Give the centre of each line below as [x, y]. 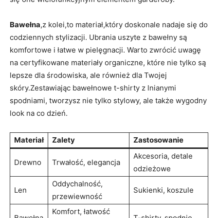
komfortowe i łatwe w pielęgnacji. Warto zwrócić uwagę [105, 50]
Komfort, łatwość [81, 211]
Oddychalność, [77, 183]
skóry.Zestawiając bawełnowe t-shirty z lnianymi [93, 88]
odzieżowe [152, 168]
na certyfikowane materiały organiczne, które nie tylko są [108, 62]
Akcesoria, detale [163, 156]
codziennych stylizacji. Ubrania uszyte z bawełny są [98, 37]
